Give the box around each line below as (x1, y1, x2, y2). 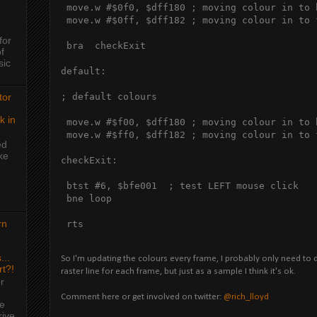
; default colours (61, 91, 157, 102)
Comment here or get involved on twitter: (61, 292, 224, 301)
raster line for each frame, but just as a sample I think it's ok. (61, 266, 296, 276)
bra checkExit (61, 40, 146, 51)
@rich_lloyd (224, 292, 269, 301)
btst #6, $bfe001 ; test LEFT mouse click (61, 180, 299, 191)
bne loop (61, 192, 112, 204)
